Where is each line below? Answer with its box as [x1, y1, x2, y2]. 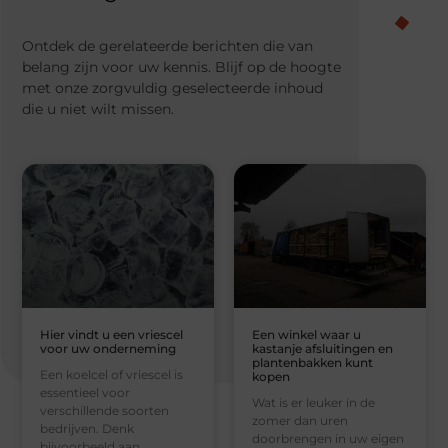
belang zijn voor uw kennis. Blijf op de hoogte [22, 58, 342, 77]
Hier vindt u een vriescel [40, 327, 184, 343]
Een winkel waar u [252, 327, 361, 343]
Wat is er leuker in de [252, 395, 375, 411]
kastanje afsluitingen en [252, 341, 393, 357]
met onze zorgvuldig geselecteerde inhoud [22, 79, 324, 98]
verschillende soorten [40, 403, 170, 419]
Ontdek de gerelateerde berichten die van [22, 37, 314, 56]
